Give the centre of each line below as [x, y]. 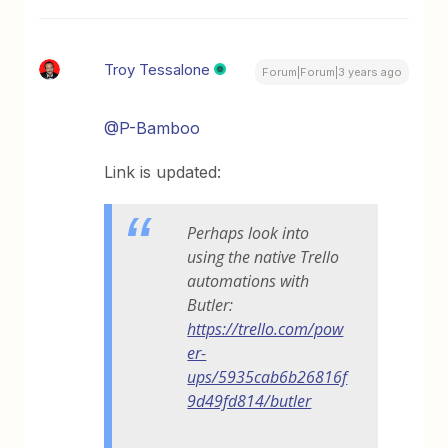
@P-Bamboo [152, 128]
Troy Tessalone [157, 69]
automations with [248, 280]
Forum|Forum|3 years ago [331, 72]
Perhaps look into [248, 232]
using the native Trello [263, 256]
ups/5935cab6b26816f [267, 376]
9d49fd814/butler [249, 400]
